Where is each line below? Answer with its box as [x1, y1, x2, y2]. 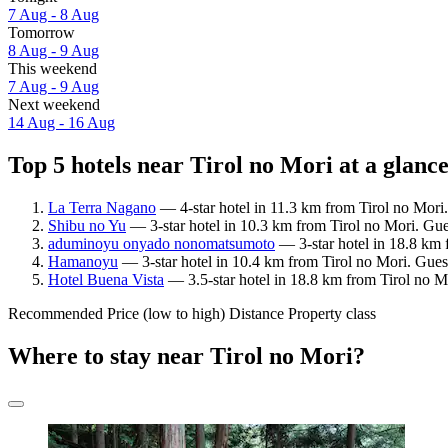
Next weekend [8, 96, 100, 114]
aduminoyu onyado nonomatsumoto [48, 234, 275, 252]
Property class [288, 304, 376, 322]
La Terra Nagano [48, 198, 156, 216]
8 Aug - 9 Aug [8, 42, 99, 60]
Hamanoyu [48, 252, 118, 270]
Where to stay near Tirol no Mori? [8, 342, 365, 369]
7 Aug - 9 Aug [8, 78, 99, 96]
